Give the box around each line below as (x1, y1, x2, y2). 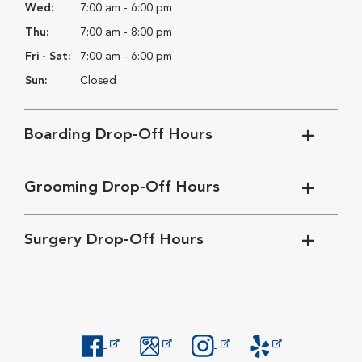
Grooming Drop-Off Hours (24, 179, 220, 196)
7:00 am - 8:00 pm (80, 26, 172, 38)
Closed (80, 74, 116, 86)
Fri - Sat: (25, 50, 71, 62)
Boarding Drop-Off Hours (24, 127, 213, 143)
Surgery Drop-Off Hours (24, 232, 204, 248)
